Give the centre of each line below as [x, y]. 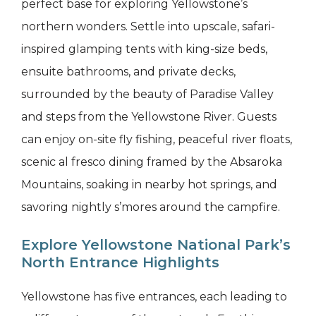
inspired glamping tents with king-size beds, [144, 49]
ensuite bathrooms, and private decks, [128, 72]
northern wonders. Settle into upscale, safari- [148, 27]
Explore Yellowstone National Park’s [156, 245]
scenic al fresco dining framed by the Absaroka [152, 162]
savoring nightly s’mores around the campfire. [151, 207]
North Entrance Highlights [120, 263]
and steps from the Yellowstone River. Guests [149, 117]
